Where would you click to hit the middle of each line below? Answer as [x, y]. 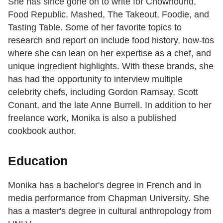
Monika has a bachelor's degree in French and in [105, 185]
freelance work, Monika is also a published [92, 118]
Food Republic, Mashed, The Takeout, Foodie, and [109, 14]
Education [38, 161]
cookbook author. [42, 131]
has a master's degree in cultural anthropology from [110, 211]
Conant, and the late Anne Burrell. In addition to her [110, 105]
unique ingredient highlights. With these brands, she [111, 66]
